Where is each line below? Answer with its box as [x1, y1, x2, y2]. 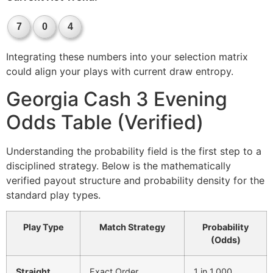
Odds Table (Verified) [6, 110, 204, 134]
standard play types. [6, 188, 101, 201]
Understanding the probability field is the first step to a [6, 144, 261, 157]
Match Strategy [99, 222, 165, 233]
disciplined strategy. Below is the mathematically [6, 159, 231, 172]
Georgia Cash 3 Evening [6, 87, 227, 111]
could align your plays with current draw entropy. [6, 65, 233, 78]
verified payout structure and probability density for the [6, 174, 264, 186]
